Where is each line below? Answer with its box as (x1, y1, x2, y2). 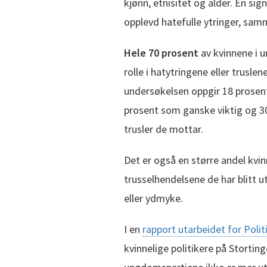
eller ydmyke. (124, 191, 183, 205)
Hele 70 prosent (124, 45, 198, 60)
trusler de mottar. (124, 122, 203, 136)
